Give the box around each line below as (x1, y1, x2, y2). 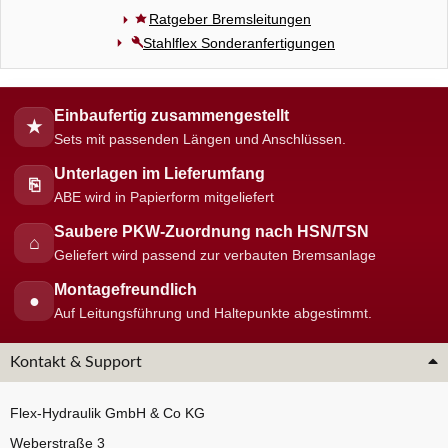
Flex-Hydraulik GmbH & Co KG (10, 405, 205, 422)
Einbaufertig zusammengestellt (54, 107, 289, 125)
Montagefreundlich (54, 281, 197, 299)
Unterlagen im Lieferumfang (54, 165, 265, 183)
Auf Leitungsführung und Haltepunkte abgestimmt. (54, 306, 372, 322)
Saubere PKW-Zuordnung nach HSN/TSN (54, 223, 369, 241)
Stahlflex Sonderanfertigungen (143, 34, 335, 51)
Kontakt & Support (10, 354, 142, 371)
